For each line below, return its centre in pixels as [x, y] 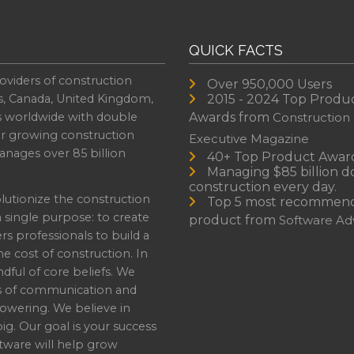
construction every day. [263, 186]
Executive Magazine [249, 138]
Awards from [231, 117]
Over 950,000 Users [270, 84]
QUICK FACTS [236, 50]
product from [234, 220]
